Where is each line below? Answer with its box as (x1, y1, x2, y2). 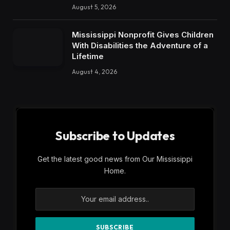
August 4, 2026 (72, 67, 117, 75)
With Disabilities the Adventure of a (72, 40, 208, 50)
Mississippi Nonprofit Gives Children (72, 29, 214, 40)
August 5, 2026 (72, 3, 116, 11)
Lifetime (72, 51, 104, 61)
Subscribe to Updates (55, 127, 175, 143)
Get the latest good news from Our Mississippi (37, 154, 193, 163)
